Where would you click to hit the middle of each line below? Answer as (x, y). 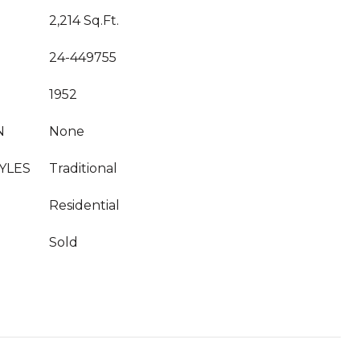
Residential (84, 205)
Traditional (83, 168)
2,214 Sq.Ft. (84, 20)
